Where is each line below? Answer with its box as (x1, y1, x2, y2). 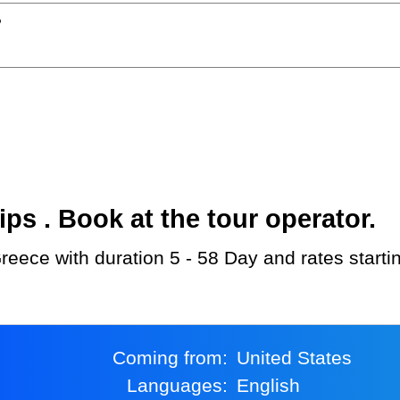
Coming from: (125, 347, 228, 369)
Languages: (137, 375, 228, 396)
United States (250, 347, 353, 369)
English (249, 375, 301, 396)
